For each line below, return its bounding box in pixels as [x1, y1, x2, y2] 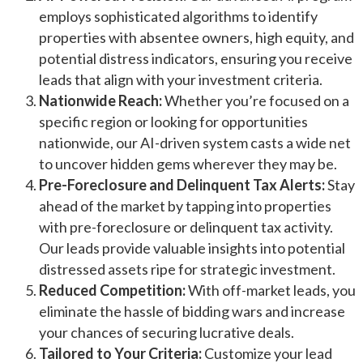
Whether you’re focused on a [162, 92, 349, 109]
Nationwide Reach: [39, 92, 162, 109]
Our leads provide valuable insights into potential [39, 239, 345, 257]
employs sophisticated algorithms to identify [39, 7, 318, 25]
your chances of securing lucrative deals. [39, 323, 294, 341]
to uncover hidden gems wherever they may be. [39, 155, 337, 173]
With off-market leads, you [186, 281, 356, 299]
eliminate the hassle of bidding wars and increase [39, 302, 345, 320]
